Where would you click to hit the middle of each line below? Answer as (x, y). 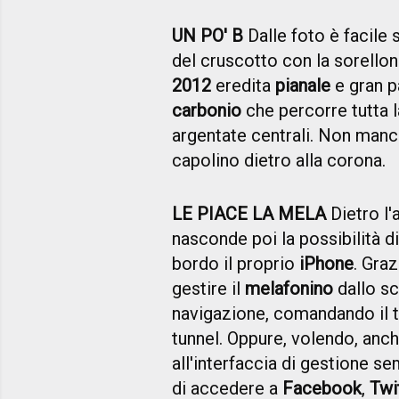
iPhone (326, 264)
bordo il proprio (236, 264)
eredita (243, 86)
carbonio (207, 111)
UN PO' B (208, 36)
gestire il (208, 289)
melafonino (289, 289)
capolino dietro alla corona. (279, 161)
